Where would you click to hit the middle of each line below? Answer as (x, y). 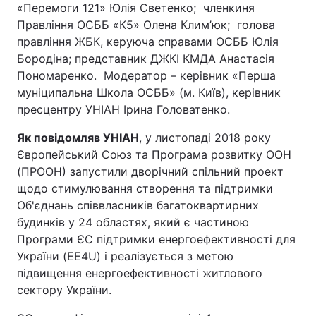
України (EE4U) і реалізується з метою (125, 256)
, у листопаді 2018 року (205, 138)
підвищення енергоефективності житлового (140, 273)
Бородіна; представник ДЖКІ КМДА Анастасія (147, 59)
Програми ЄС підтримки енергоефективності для (156, 239)
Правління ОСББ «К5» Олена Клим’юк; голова (146, 25)
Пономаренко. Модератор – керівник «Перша (146, 75)
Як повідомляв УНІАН (78, 138)
